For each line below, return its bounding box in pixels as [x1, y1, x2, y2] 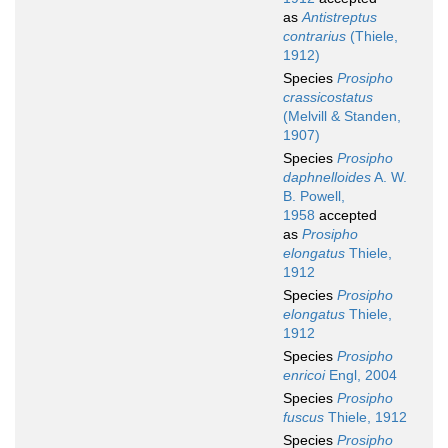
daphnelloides [283, 169, 371, 186]
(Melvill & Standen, [283, 108, 401, 125]
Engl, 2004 [325, 367, 397, 384]
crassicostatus [283, 89, 373, 106]
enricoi [283, 367, 325, 384]
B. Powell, [283, 188, 345, 205]
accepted [315, 207, 377, 224]
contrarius [283, 28, 346, 45]
